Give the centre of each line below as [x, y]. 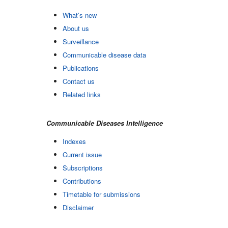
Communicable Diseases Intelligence [104, 123]
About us [76, 28]
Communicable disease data [104, 54]
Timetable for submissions [101, 194]
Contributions [82, 181]
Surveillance [80, 41]
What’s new [79, 15]
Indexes [74, 141]
